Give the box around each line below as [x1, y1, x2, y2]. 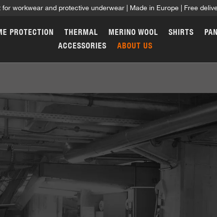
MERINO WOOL [108, 27, 158, 37]
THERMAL [64, 27, 98, 37]
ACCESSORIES [58, 41, 107, 51]
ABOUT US [117, 41, 153, 51]
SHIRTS [169, 27, 194, 37]
